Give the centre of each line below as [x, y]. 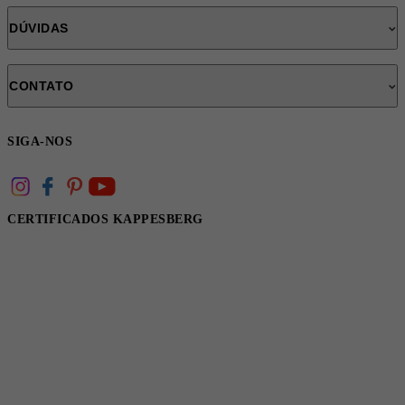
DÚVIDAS [39, 28]
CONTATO [42, 86]
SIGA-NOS [40, 142]
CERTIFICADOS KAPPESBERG [105, 220]
